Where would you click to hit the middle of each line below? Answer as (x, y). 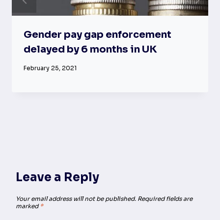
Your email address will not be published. (76, 198)
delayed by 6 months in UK (90, 49)
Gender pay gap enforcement (97, 34)
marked (28, 206)
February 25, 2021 (50, 68)
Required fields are (165, 198)
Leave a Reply (57, 177)
